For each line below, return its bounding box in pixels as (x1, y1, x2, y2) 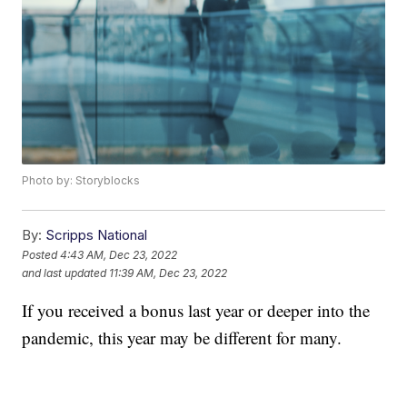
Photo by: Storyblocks (22, 174, 141, 188)
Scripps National (45, 226, 148, 244)
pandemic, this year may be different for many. (22, 326, 342, 350)
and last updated (22, 265, 107, 280)
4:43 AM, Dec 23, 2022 (60, 247, 178, 262)
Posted (22, 247, 61, 262)
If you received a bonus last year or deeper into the (22, 299, 371, 323)
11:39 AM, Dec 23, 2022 (109, 265, 228, 280)
